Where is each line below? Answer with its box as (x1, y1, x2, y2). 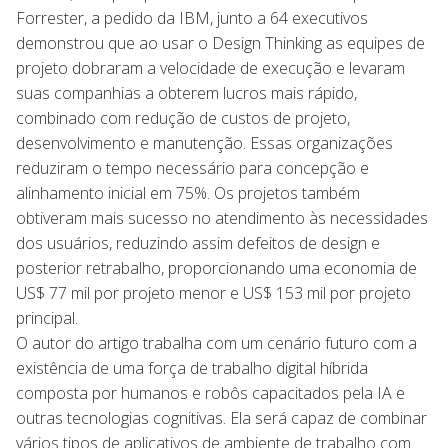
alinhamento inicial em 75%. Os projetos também (16, 181, 360, 204)
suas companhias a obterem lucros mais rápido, (16, 81, 357, 104)
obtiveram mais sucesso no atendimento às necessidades (16, 206, 428, 229)
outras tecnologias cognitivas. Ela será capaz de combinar (16, 406, 427, 429)
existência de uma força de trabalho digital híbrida (16, 356, 368, 379)
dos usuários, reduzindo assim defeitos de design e (16, 231, 380, 254)
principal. (16, 306, 78, 329)
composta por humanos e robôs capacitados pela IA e (16, 381, 405, 404)
